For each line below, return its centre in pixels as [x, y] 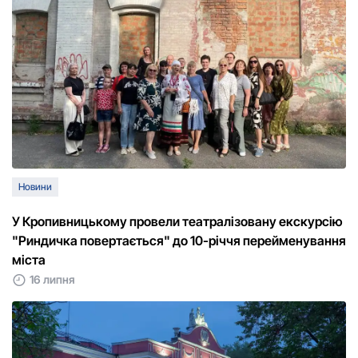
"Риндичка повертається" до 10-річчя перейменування [179, 241]
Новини [35, 187]
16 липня [52, 280]
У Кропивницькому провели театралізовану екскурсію [177, 222]
